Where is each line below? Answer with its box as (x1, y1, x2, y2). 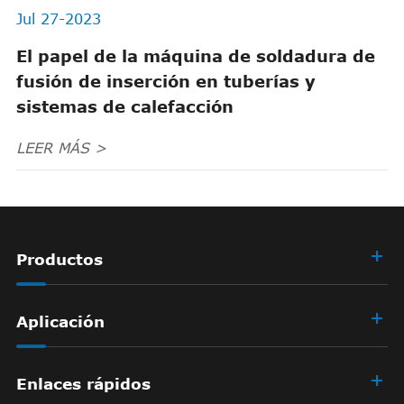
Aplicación (15, 311, 105, 330)
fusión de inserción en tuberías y (15, 70, 316, 91)
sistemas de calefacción (15, 96, 234, 116)
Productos (15, 249, 103, 268)
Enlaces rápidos (15, 373, 151, 392)
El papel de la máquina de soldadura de (15, 45, 375, 66)
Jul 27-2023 (15, 10, 101, 27)
